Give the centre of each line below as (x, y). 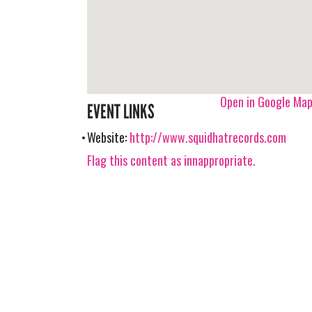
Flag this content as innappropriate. (172, 160)
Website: (109, 137)
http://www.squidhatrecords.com (208, 137)
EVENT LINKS (121, 112)
